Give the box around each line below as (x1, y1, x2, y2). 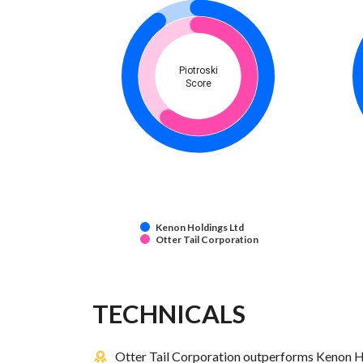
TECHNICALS (92, 298, 246, 330)
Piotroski (179, 65, 218, 77)
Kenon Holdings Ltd (156, 221, 244, 234)
